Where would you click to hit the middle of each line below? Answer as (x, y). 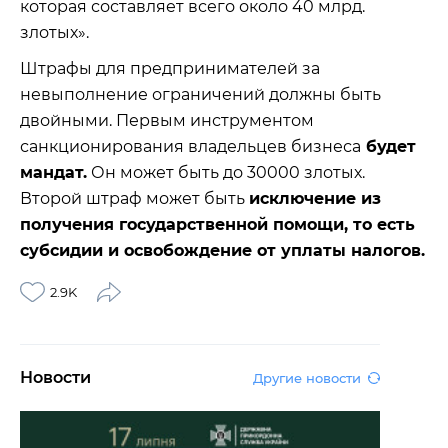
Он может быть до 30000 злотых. (226, 172)
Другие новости (307, 378)
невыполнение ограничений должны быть (200, 94)
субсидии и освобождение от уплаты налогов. (222, 250)
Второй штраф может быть (134, 198)
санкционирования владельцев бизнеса (190, 146)
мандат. (53, 172)
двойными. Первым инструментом (167, 120)
